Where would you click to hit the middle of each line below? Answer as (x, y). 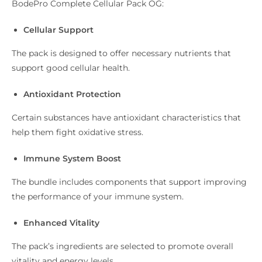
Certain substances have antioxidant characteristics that (126, 118)
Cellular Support (58, 30)
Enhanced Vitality (61, 223)
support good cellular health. (71, 68)
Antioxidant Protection (72, 94)
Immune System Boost (72, 159)
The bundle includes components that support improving (129, 182)
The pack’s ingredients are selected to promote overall (123, 247)
